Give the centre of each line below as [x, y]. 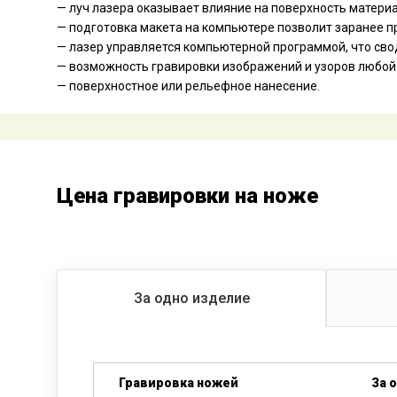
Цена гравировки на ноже [187, 196]
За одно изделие [191, 298]
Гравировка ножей [179, 383]
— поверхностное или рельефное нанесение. [188, 86]
